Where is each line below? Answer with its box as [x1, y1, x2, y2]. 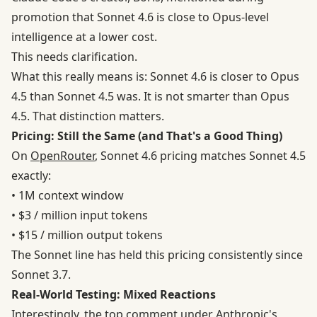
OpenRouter [30, 148, 95, 164]
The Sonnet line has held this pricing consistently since [11, 247, 303, 263]
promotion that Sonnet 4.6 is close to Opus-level [11, 9, 269, 25]
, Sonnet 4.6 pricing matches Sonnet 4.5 [95, 148, 306, 164]
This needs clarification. [11, 49, 137, 65]
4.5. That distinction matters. [11, 108, 164, 125]
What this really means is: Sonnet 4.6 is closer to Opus [11, 69, 299, 85]
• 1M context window [11, 188, 124, 204]
